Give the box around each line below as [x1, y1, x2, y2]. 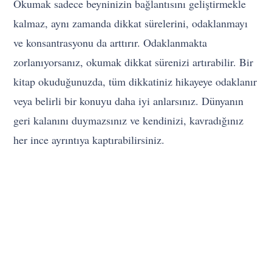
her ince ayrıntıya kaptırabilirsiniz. [13, 132, 165, 148]
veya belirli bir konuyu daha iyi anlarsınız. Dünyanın [13, 93, 244, 109]
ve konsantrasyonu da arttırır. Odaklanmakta [13, 35, 208, 50]
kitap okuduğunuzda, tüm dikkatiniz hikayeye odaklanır [13, 74, 257, 89]
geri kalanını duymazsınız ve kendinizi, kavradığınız [13, 113, 244, 128]
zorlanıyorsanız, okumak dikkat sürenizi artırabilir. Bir [13, 55, 254, 70]
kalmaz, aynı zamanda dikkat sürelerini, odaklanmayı [13, 16, 248, 31]
